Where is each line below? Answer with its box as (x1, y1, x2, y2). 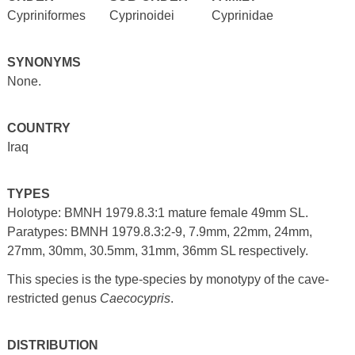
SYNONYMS (6, 55, 81, 69)
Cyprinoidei (109, 8, 174, 22)
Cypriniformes (6, 8, 86, 22)
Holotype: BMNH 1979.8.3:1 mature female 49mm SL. (6, 205, 308, 219)
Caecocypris (99, 291, 170, 305)
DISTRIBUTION (6, 338, 98, 352)
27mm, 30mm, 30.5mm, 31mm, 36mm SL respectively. (6, 243, 308, 258)
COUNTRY (6, 120, 71, 135)
